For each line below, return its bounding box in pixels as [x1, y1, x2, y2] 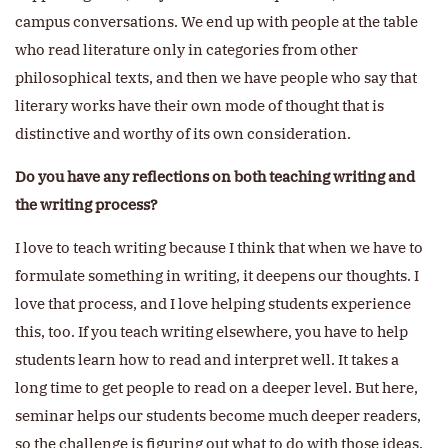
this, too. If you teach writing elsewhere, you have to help [15, 322, 408, 342]
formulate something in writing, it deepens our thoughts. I [15, 266, 419, 286]
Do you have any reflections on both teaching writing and [15, 167, 415, 187]
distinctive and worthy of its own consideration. [15, 124, 351, 144]
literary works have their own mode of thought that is [15, 96, 384, 116]
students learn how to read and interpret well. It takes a [15, 350, 399, 370]
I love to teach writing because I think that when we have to [15, 238, 423, 258]
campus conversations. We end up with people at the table [15, 12, 418, 32]
